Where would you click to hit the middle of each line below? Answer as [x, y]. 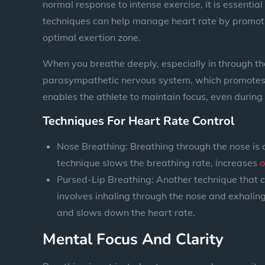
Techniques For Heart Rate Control [138, 121]
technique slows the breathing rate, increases [158, 162]
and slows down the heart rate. [126, 212]
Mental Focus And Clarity [133, 239]
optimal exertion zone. [92, 37]
